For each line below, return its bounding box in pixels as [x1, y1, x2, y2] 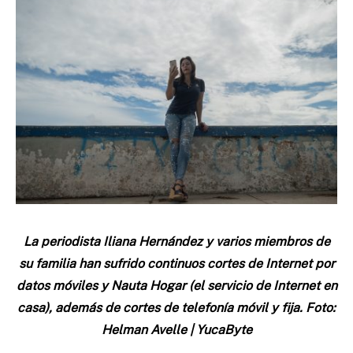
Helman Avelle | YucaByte [101, 321, 252, 337]
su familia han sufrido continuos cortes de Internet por [18, 255, 335, 271]
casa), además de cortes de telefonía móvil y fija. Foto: [17, 299, 336, 315]
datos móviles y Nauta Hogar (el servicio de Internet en [16, 277, 337, 293]
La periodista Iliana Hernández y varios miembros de [23, 233, 330, 249]
